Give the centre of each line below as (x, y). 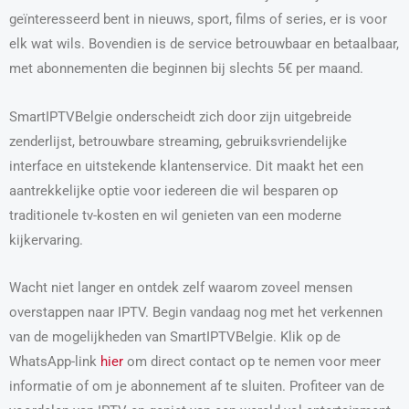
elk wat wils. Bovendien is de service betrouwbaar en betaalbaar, (204, 44)
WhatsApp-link (55, 362)
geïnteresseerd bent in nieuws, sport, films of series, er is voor (198, 20)
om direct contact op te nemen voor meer (252, 362)
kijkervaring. (46, 240)
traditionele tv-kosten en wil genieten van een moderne (175, 215)
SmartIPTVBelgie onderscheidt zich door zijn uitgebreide (180, 116)
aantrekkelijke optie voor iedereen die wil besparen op (173, 190)
